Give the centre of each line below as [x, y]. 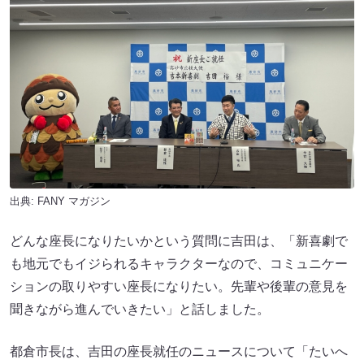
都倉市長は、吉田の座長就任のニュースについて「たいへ [179, 352]
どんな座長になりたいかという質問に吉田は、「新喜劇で [179, 241]
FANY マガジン [74, 201]
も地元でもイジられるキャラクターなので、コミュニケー [179, 264]
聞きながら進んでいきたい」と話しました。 [140, 310]
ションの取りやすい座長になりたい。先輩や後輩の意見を [179, 287]
